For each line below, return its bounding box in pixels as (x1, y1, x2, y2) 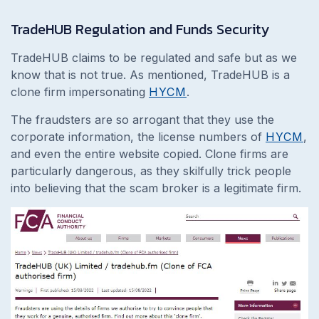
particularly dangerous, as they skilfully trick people (11, 163, 291, 178)
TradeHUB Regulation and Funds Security (11, 18, 273, 40)
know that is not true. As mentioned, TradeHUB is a (11, 67, 290, 82)
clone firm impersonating (11, 84, 149, 99)
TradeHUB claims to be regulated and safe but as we (11, 50, 297, 65)
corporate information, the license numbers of (11, 129, 266, 144)
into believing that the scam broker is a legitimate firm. (11, 180, 301, 195)
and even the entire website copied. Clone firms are (11, 146, 288, 161)
